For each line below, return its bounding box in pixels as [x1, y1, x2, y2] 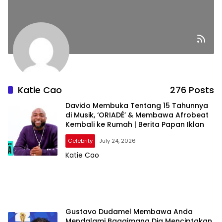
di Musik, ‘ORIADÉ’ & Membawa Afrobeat [65, 110, 209, 120]
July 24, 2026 [99, 137, 136, 145]
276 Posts [170, 84, 214, 97]
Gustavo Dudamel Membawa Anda [65, 206, 193, 217]
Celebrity [68, 137, 93, 145]
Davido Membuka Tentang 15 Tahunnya [65, 101, 208, 111]
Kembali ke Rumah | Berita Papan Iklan [65, 119, 204, 130]
